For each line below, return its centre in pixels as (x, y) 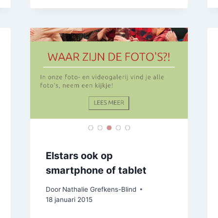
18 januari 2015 (69, 199)
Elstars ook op (79, 156)
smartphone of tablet (96, 171)
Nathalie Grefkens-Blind (99, 189)
